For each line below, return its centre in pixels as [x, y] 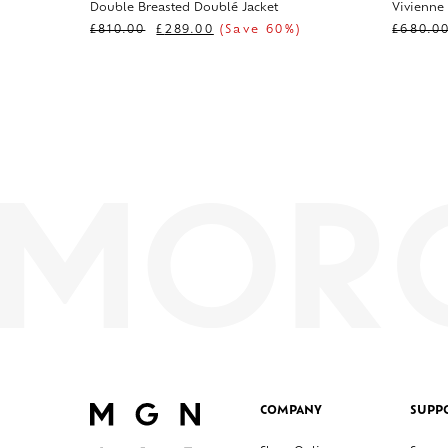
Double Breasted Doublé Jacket [184, 9]
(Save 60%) [257, 31]
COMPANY [291, 411]
